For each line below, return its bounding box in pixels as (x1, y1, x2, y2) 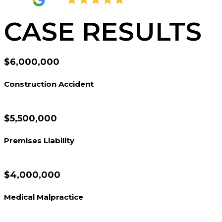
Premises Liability (4, 136, 74, 145)
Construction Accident (4, 79, 94, 89)
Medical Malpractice (4, 192, 83, 202)
